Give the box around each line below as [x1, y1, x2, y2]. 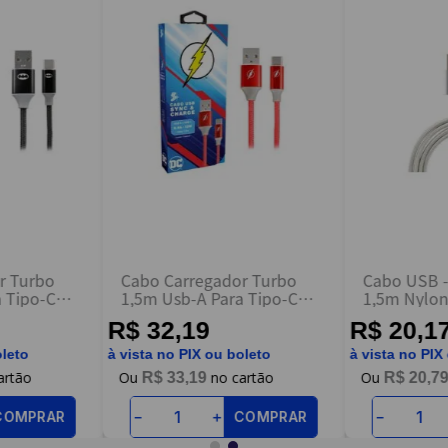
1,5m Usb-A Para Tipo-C [121, 286, 298, 311]
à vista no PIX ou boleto [108, 346, 271, 363]
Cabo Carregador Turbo [121, 268, 297, 293]
